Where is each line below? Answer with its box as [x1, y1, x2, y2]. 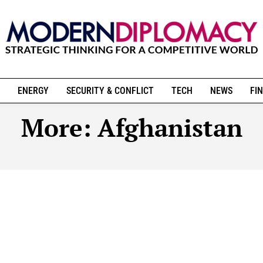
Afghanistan [97, 111, 242, 144]
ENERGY [17, 85, 49, 96]
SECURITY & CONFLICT [66, 85, 154, 96]
